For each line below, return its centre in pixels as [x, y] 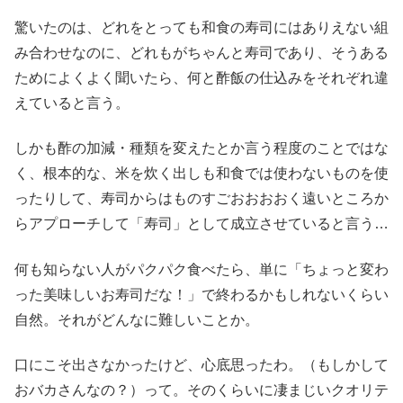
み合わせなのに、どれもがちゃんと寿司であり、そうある [201, 53]
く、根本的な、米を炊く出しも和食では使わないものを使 [201, 174]
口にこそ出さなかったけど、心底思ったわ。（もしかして [201, 365]
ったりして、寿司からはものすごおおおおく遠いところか [201, 199]
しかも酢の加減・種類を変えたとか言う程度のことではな [201, 148]
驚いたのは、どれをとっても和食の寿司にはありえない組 [201, 28]
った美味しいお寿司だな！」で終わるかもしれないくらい [201, 294]
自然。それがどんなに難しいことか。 [137, 319]
